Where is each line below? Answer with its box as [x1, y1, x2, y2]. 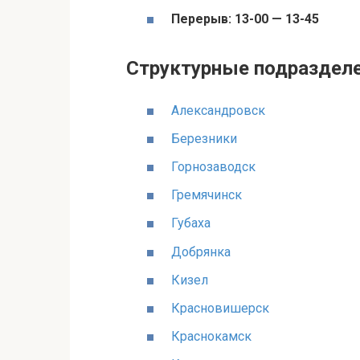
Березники [171, 130, 237, 146]
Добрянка [171, 243, 231, 260]
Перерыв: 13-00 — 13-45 [171, 11, 319, 27]
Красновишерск [171, 300, 269, 316]
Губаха [171, 215, 211, 231]
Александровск [171, 102, 265, 118]
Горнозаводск [171, 158, 256, 174]
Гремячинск [171, 187, 242, 203]
